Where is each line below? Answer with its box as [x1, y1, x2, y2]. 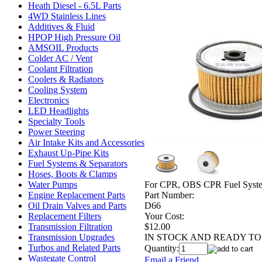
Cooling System [28, 85, 87, 95]
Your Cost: [144, 211, 184, 221]
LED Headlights [28, 106, 89, 116]
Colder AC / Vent [28, 53, 92, 63]
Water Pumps [28, 180, 77, 189]
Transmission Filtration [28, 222, 112, 232]
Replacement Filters [28, 211, 101, 221]
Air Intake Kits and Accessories [28, 137, 144, 147]
